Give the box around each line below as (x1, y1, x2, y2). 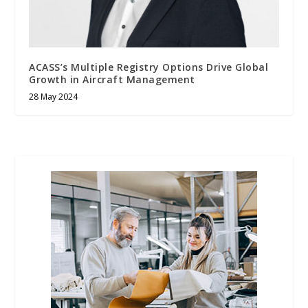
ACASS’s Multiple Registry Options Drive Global (29, 60, 269, 74)
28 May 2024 (29, 90, 78, 102)
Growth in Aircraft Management (29, 72, 195, 86)
